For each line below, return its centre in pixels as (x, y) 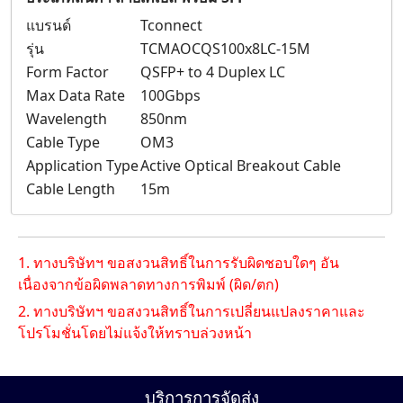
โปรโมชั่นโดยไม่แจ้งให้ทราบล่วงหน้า (135, 333)
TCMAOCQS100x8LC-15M (225, 49)
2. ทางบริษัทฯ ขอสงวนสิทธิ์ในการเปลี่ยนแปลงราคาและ (192, 312)
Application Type (82, 166)
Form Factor (67, 72)
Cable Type (63, 143)
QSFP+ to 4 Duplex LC (213, 72)
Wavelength (67, 119)
